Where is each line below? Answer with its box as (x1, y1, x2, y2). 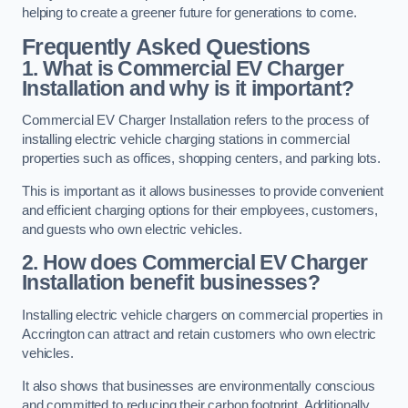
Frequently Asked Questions (22, 34, 311, 59)
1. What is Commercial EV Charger (22, 56, 344, 80)
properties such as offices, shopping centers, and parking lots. (22, 151, 381, 167)
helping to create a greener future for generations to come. (22, 5, 357, 21)
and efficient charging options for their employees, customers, (22, 202, 378, 218)
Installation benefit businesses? (22, 270, 321, 295)
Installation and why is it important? (22, 76, 354, 100)
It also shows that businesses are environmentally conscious (22, 378, 375, 393)
